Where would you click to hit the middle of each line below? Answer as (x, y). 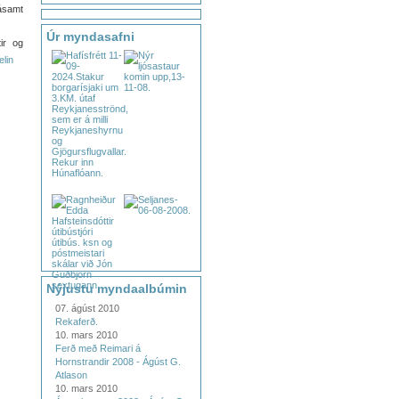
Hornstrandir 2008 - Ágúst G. (118, 362)
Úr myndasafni (90, 37)
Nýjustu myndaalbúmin (117, 289)
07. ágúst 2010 (87, 308)
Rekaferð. (77, 322)
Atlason (71, 375)
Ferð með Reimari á (98, 348)
